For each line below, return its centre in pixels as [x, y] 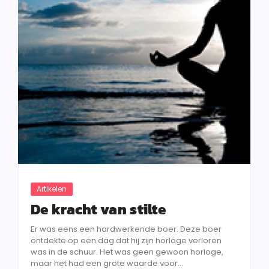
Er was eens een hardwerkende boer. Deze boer [126, 229]
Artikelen [52, 189]
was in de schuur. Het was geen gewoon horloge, [127, 252]
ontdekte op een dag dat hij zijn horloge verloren [126, 240]
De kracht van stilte [98, 209]
